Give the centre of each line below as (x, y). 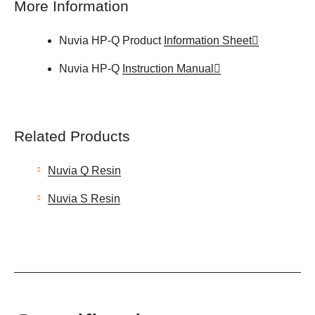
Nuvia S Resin (84, 199)
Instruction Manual (168, 68)
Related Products (72, 136)
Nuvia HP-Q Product (111, 40)
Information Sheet (208, 40)
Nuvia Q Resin (84, 171)
